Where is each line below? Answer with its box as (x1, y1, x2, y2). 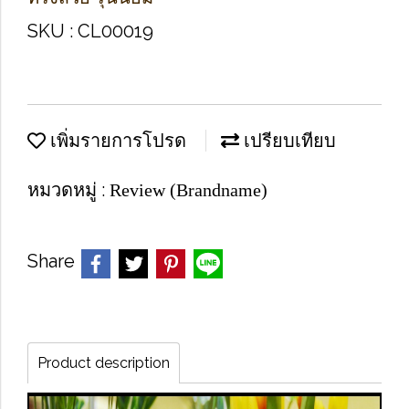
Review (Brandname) (110, 180, 267, 200)
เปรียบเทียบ (239, 131, 336, 151)
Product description (37, 354, 170, 372)
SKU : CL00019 (27, 20, 153, 42)
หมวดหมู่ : (27, 179, 110, 201)
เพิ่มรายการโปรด (46, 131, 186, 151)
